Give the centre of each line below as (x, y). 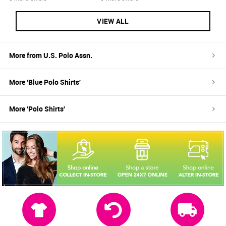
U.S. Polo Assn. (68, 55)
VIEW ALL (113, 21)
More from (26, 55)
